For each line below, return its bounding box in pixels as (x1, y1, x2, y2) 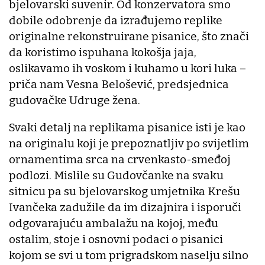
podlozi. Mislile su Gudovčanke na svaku (9, 168, 224, 182)
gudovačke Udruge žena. (9, 93, 140, 107)
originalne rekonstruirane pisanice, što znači (9, 29, 249, 43)
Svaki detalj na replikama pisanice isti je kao (9, 120, 245, 134)
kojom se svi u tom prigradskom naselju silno (9, 248, 248, 262)
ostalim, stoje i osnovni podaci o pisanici (9, 232, 223, 246)
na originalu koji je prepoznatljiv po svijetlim (9, 136, 249, 150)
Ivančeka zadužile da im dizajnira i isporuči (9, 200, 241, 214)
